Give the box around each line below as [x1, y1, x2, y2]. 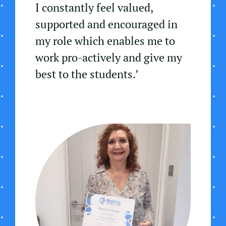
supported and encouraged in [35, 17, 178, 32]
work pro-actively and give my [35, 50, 182, 65]
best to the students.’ [35, 67, 138, 82]
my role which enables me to [35, 33, 175, 48]
